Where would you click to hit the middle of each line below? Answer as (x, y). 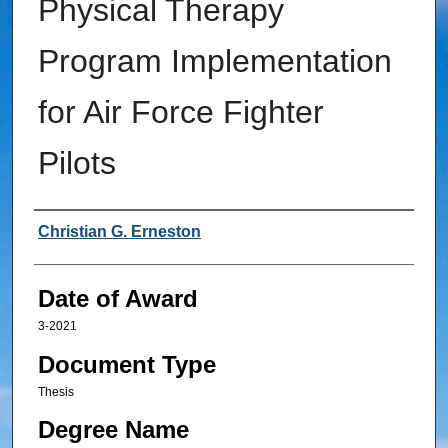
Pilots (76, 163)
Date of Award (117, 299)
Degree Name (113, 429)
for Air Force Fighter (180, 112)
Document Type (126, 364)
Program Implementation (214, 61)
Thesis (55, 391)
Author (68, 233)
